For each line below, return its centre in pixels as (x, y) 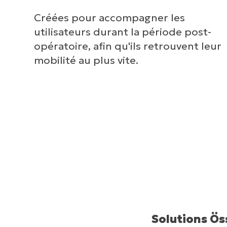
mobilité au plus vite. (86, 60)
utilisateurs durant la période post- (123, 32)
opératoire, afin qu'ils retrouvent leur (128, 46)
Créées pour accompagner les (110, 17)
